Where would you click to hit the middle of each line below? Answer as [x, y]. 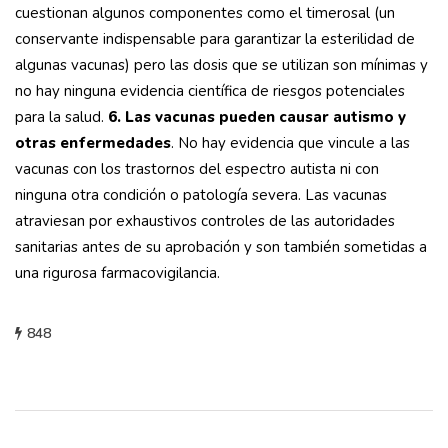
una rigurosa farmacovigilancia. [117, 273]
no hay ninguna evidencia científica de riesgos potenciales [210, 91]
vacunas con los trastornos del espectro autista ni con [197, 169]
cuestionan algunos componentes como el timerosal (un [205, 13]
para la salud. [61, 117]
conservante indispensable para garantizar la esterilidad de [215, 39]
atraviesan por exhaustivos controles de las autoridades [205, 221]
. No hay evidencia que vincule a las [290, 143]
